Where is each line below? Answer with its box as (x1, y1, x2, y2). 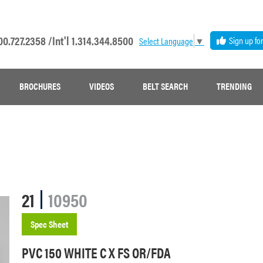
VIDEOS (89, 79, 114, 93)
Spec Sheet (30, 217, 68, 231)
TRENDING (217, 79, 252, 93)
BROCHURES (19, 79, 61, 93)
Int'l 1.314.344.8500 (52, 31, 133, 49)
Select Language (139, 33, 193, 48)
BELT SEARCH (143, 79, 188, 93)
